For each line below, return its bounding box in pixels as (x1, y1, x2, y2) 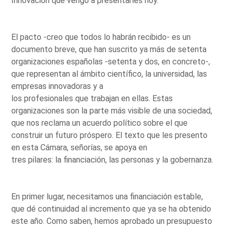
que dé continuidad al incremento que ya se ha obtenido (11, 203, 212, 214)
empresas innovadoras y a (11, 81, 104, 91)
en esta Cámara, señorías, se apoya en (11, 142, 148, 152)
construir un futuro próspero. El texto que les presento (11, 130, 208, 140)
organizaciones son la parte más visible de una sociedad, (11, 105, 213, 116)
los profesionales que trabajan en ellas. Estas (11, 93, 173, 103)
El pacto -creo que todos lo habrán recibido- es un (11, 32, 191, 42)
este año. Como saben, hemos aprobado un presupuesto (11, 216, 213, 226)
